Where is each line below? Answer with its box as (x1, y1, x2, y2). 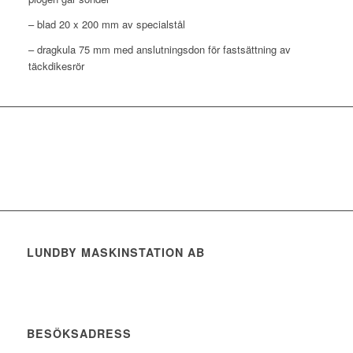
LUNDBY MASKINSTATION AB (26, 244, 205, 261)
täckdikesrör (28, 58, 84, 73)
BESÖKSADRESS (26, 325, 132, 342)
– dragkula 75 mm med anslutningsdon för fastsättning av (28, 41, 291, 57)
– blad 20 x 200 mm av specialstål (28, 16, 185, 32)
